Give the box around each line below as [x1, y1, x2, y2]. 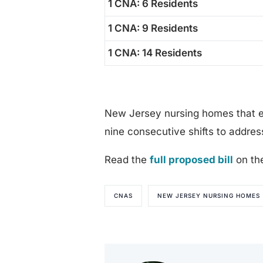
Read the [104, 153, 150, 166]
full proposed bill [150, 153, 234, 166]
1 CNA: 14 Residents [108, 46, 203, 59]
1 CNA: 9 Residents [108, 22, 198, 34]
